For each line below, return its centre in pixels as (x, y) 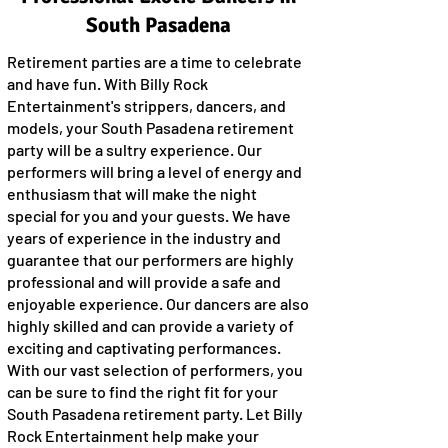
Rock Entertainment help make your (133, 435)
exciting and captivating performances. (144, 347)
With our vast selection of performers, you (155, 369)
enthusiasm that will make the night (132, 193)
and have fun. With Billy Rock (107, 83)
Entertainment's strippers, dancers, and (146, 105)
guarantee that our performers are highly (150, 259)
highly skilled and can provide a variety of (150, 325)
